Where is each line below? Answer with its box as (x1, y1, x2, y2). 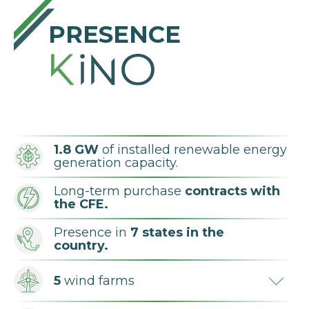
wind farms (61, 272, 134, 288)
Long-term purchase (54, 183, 185, 199)
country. (54, 238, 108, 254)
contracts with (185, 183, 280, 199)
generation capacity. (54, 155, 178, 171)
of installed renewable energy (99, 142, 287, 158)
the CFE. (54, 197, 108, 212)
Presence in (54, 225, 130, 241)
